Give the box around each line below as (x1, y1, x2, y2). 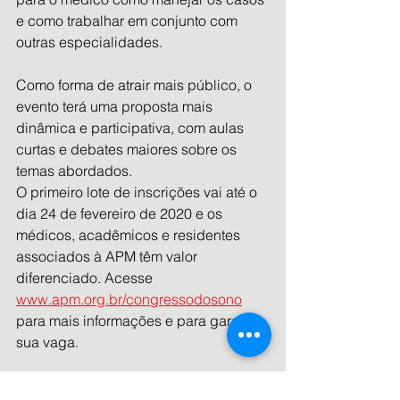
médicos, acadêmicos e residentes (16, 225, 244, 244)
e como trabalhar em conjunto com (16, 11, 241, 29)
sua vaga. (16, 332, 79, 351)
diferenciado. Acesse (16, 268, 156, 287)
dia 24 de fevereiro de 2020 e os (16, 204, 226, 222)
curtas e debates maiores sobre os (16, 139, 240, 158)
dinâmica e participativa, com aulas (16, 118, 247, 137)
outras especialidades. (16, 32, 166, 51)
